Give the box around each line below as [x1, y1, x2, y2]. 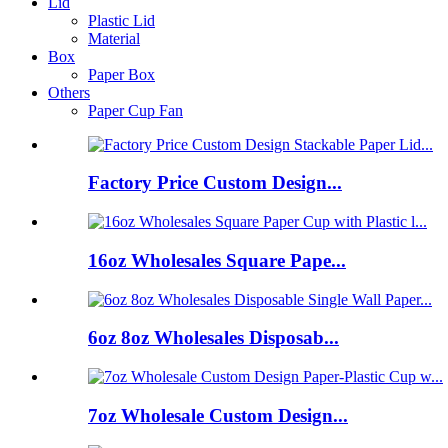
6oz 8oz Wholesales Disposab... [88, 327, 339, 349]
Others [48, 83, 90, 101]
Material [88, 29, 140, 47]
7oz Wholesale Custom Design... [88, 404, 348, 426]
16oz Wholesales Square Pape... [88, 249, 346, 271]
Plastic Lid [88, 11, 155, 29]
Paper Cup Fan [88, 101, 183, 119]
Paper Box [88, 65, 155, 83]
